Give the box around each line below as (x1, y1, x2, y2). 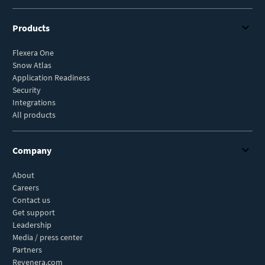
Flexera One (12, 47, 54, 58)
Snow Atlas (12, 59, 51, 70)
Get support (12, 206, 55, 218)
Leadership (12, 219, 51, 230)
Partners (12, 244, 42, 255)
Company (12, 144, 51, 156)
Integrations (12, 96, 56, 108)
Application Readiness (12, 72, 90, 83)
